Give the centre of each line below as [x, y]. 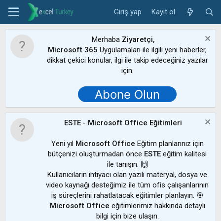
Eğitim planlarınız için [169, 144]
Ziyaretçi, [138, 39]
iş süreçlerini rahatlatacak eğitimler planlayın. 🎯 [127, 195]
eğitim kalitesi [184, 154]
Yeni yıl [63, 144]
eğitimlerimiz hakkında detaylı [157, 206]
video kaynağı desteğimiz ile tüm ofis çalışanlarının [127, 185]
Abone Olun [127, 94]
